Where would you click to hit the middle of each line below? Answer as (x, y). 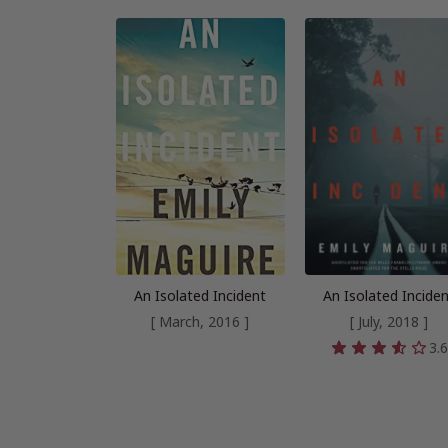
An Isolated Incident (200, 296)
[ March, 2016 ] (200, 322)
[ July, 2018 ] (388, 322)
